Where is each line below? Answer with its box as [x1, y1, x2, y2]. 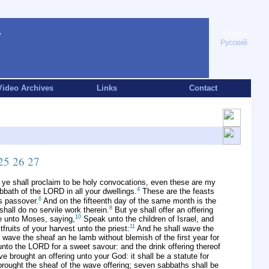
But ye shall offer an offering [112, 205, 213, 215]
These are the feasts [140, 187, 214, 196]
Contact [189, 83, 217, 92]
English [223, 30, 247, 38]
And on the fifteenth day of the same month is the [41, 196, 216, 205]
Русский [220, 38, 247, 47]
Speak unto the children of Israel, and [81, 214, 214, 224]
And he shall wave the [135, 223, 214, 233]
